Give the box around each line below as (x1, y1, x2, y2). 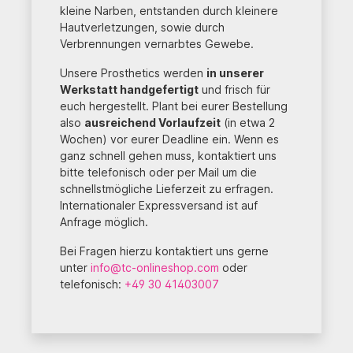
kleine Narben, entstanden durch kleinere (60, 3, 278, 17)
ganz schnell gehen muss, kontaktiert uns (60, 148, 277, 162)
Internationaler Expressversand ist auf (60, 198, 258, 212)
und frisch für (199, 82, 270, 96)
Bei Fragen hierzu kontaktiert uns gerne (60, 243, 269, 258)
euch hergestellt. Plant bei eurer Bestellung (60, 98, 288, 113)
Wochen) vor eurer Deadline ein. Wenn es (60, 132, 279, 146)
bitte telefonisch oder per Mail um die (60, 165, 257, 179)
